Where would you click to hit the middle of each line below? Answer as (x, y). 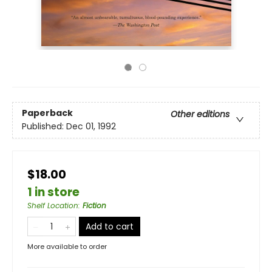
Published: (44, 127)
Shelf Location (53, 206)
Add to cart (110, 226)
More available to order (67, 246)
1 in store (53, 192)
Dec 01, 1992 (91, 127)
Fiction (94, 206)
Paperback (47, 113)
